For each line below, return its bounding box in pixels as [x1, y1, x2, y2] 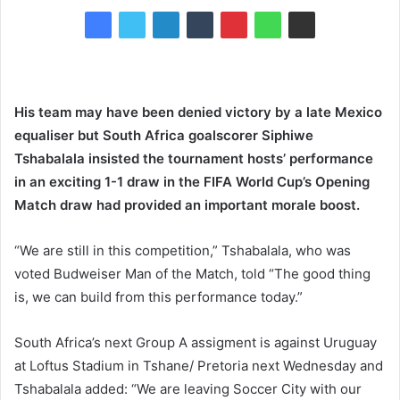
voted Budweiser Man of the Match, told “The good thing [14, 265, 371, 282]
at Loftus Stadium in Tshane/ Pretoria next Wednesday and [14, 357, 383, 374]
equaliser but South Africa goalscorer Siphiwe [14, 127, 313, 144]
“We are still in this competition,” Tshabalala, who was [14, 242, 351, 259]
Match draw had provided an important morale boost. [14, 196, 360, 213]
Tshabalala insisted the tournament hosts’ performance [14, 150, 373, 167]
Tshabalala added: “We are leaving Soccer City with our [14, 380, 362, 397]
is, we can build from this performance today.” [14, 288, 303, 305]
